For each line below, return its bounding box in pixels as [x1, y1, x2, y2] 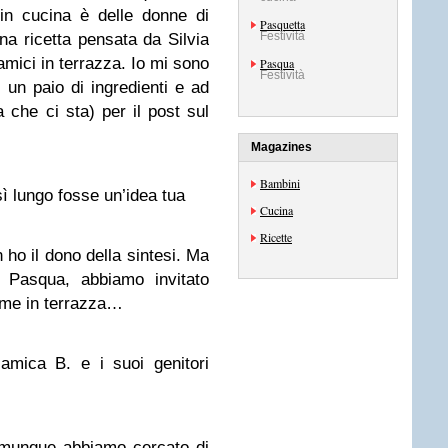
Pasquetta [260, 16, 305, 32]
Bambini [260, 175, 300, 191]
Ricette [260, 229, 292, 245]
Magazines [251, 140, 312, 154]
